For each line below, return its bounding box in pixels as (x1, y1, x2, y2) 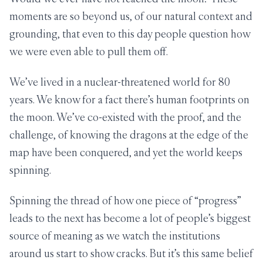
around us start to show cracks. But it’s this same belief (9, 247, 253, 260)
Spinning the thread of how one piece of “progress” (9, 194, 241, 207)
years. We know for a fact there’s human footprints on (9, 93, 249, 106)
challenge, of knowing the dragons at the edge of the (9, 128, 248, 141)
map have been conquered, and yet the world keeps (9, 146, 242, 159)
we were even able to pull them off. (9, 45, 168, 58)
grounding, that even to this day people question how (9, 27, 250, 41)
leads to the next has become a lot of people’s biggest (9, 211, 251, 225)
